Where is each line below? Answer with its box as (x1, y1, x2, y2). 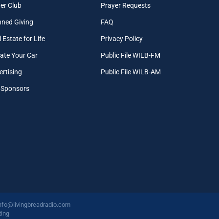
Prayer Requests (101, 1, 151, 9)
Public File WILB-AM (101, 67, 161, 76)
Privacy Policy (101, 34, 143, 43)
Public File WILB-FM (101, 51, 161, 59)
